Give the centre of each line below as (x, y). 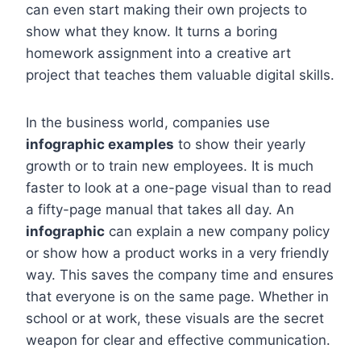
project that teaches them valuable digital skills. (180, 75)
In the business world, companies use (148, 123)
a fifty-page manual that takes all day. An (160, 210)
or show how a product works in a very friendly (177, 253)
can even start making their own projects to (166, 10)
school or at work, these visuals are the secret (175, 319)
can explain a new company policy (217, 232)
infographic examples (100, 145)
